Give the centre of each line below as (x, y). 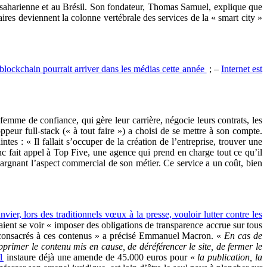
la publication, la (230, 257)
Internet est (242, 69)
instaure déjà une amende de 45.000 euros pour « (101, 257)
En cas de (243, 235)
